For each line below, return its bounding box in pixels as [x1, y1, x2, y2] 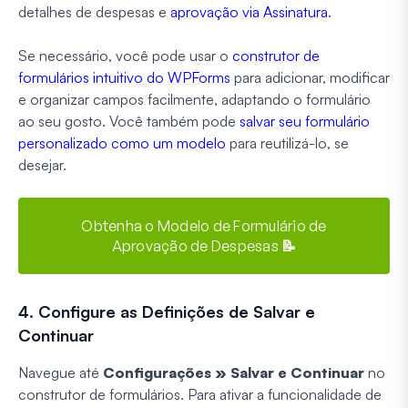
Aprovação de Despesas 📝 [111, 236, 297, 255]
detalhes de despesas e [18, 2, 170, 21]
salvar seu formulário [240, 111, 370, 130]
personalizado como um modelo [18, 133, 226, 152]
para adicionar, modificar [230, 67, 390, 87]
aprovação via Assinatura [170, 2, 328, 21]
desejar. [18, 155, 66, 174]
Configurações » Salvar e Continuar [103, 362, 364, 382]
